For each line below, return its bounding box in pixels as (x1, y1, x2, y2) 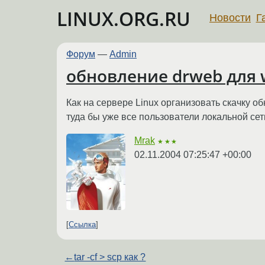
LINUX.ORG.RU (57, 6, 190, 31)
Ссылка (69, 220, 96, 230)
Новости (209, 11, 251, 24)
